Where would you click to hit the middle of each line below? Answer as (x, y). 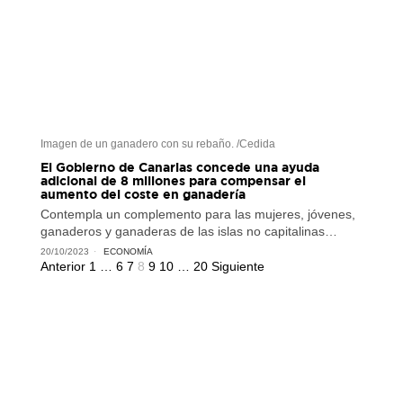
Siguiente (237, 266)
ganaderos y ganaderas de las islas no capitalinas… (188, 231)
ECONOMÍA (128, 251)
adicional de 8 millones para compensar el (173, 180)
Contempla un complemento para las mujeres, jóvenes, (197, 214)
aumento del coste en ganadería (143, 193)
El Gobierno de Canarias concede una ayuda (179, 166)
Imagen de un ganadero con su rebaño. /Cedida (157, 143)
